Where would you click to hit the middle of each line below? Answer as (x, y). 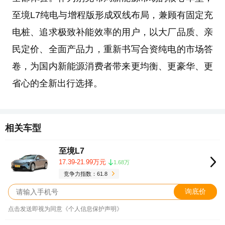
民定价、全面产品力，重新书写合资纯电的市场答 (113, 49)
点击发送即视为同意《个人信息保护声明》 (65, 209)
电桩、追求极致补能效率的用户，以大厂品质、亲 (113, 32)
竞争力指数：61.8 (86, 174)
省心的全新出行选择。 (57, 84)
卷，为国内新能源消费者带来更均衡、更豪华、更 (113, 67)
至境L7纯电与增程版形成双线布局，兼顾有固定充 (113, 15)
